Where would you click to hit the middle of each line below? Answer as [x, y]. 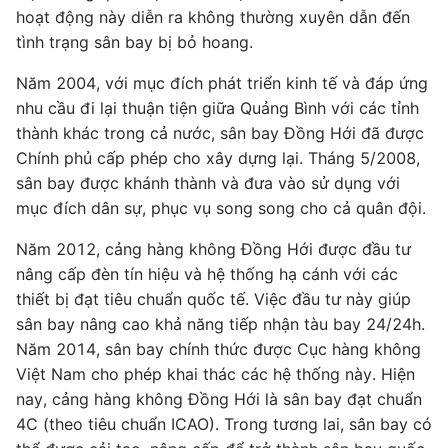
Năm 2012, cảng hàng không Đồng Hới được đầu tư [213, 249]
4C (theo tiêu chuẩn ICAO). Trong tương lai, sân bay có [224, 424]
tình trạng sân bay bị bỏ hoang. [134, 42]
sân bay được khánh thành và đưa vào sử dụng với [208, 183]
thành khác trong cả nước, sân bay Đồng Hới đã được [220, 133]
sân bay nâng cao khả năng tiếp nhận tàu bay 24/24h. [220, 324]
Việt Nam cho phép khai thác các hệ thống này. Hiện [215, 374]
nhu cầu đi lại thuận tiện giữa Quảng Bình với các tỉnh [217, 108]
